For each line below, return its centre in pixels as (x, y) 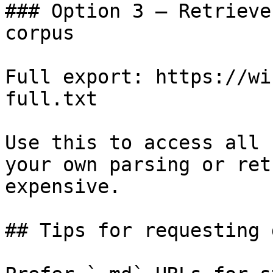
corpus (40, 33)
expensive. (63, 186)
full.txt (51, 99)
